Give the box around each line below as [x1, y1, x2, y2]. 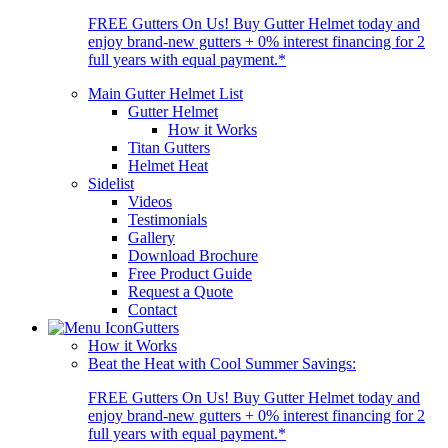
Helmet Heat [128, 156, 208, 174]
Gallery [128, 228, 175, 246]
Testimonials [128, 210, 207, 228]
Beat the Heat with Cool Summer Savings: [88, 354, 356, 372]
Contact [128, 300, 177, 318]
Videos [128, 192, 172, 210]
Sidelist [88, 174, 134, 192]
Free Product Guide [128, 264, 252, 282]
